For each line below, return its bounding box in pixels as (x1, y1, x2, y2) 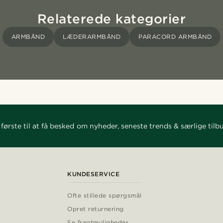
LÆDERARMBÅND (63, 33, 121, 41)
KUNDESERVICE (67, 170, 120, 178)
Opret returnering (67, 205, 124, 213)
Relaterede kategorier (37, 11, 186, 27)
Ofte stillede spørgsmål (67, 192, 142, 200)
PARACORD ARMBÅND (138, 33, 212, 41)
